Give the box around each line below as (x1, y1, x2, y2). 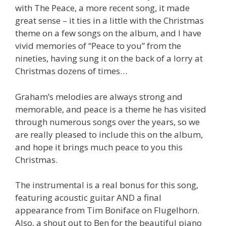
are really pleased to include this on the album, (15, 128, 203, 140)
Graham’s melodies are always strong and (15, 90, 183, 102)
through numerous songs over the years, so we (15, 116, 200, 128)
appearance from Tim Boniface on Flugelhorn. (15, 204, 199, 216)
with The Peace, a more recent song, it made (15, 2, 190, 14)
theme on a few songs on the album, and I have (15, 27, 201, 39)
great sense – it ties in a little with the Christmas (15, 15, 204, 27)
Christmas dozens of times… (15, 65, 127, 77)
